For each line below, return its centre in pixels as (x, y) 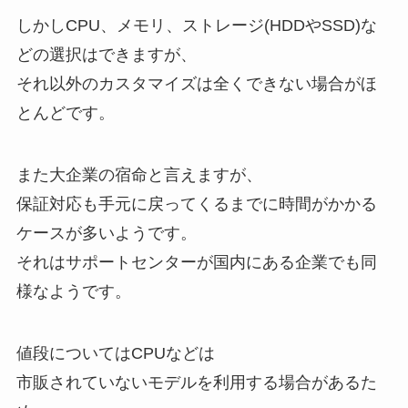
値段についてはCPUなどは (115, 353)
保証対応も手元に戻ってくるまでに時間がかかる (196, 204)
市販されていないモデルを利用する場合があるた (196, 382)
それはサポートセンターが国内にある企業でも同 (196, 262)
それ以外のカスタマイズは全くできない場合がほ (196, 84)
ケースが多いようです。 (106, 233)
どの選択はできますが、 (106, 55)
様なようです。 (73, 291)
